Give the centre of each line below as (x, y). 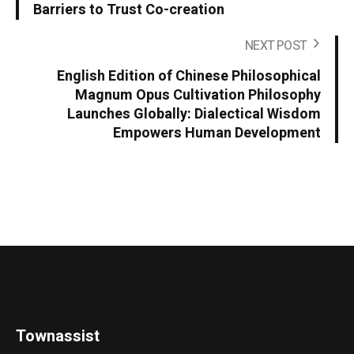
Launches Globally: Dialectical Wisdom (194, 114)
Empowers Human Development (217, 133)
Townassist (58, 336)
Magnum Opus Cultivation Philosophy (198, 95)
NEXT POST (276, 45)
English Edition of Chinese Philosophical (189, 76)
